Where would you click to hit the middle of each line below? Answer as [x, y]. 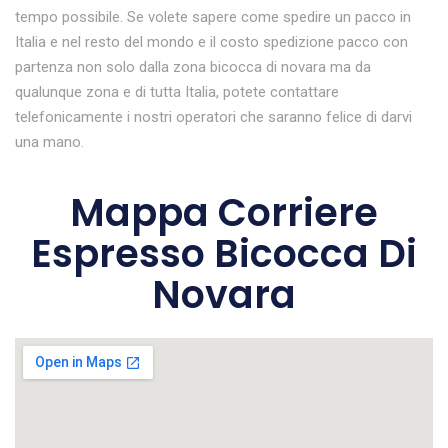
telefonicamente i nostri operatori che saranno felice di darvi [213, 117]
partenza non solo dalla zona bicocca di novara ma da [193, 67]
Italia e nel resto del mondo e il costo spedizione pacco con [211, 42]
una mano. [49, 142]
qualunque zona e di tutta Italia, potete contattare [177, 92]
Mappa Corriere [224, 213]
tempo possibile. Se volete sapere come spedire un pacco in [213, 17]
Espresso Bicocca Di [224, 254]
